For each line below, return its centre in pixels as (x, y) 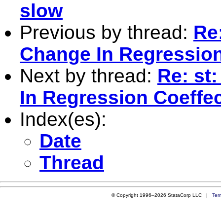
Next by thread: (89, 75)
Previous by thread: (107, 32)
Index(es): (63, 119)
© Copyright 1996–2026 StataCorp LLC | (162, 195)
